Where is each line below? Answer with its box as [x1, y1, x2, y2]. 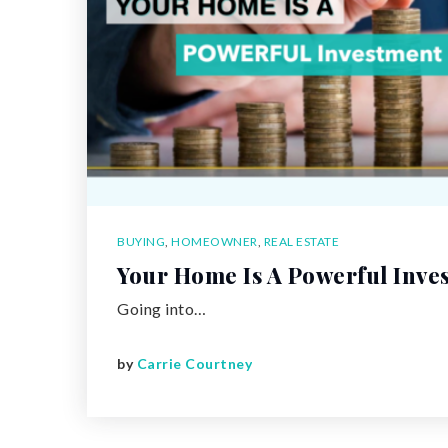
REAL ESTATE [263, 233, 339, 249]
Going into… [117, 298, 207, 318]
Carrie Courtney [136, 355, 252, 373]
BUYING [117, 233, 165, 249]
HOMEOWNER [171, 233, 258, 249]
